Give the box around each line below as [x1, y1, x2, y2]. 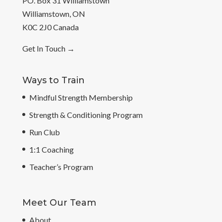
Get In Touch [22, 43, 65, 53]
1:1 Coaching [29, 144, 74, 154]
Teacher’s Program [29, 162, 93, 171]
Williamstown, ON [22, 8, 85, 18]
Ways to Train [22, 74, 85, 86]
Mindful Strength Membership [29, 92, 133, 102]
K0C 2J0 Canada [22, 22, 79, 32]
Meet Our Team [22, 197, 96, 208]
